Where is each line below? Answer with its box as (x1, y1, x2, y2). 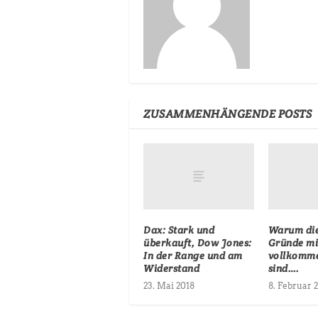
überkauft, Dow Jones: (143, 236, 252, 249)
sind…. (268, 261, 300, 275)
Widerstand (143, 261, 199, 275)
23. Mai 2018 (143, 280, 194, 291)
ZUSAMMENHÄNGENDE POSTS (143, 106, 312, 121)
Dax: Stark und (143, 223, 214, 236)
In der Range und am (143, 248, 243, 262)
